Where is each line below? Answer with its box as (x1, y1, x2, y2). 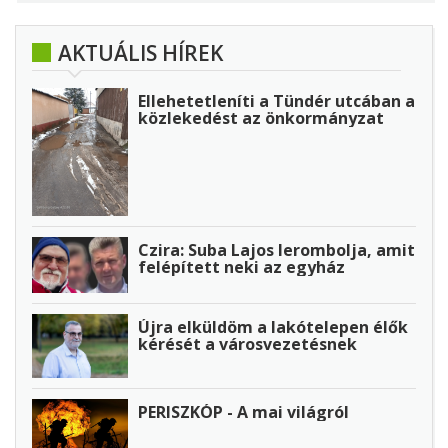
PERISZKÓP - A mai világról (138, 401, 349, 424)
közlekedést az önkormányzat (138, 106, 384, 129)
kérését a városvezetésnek (138, 333, 357, 356)
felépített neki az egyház (138, 255, 345, 278)
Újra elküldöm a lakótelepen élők (138, 316, 408, 339)
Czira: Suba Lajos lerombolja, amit (138, 238, 415, 261)
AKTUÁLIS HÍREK (58, 38, 223, 67)
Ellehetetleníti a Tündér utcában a (138, 89, 415, 112)
